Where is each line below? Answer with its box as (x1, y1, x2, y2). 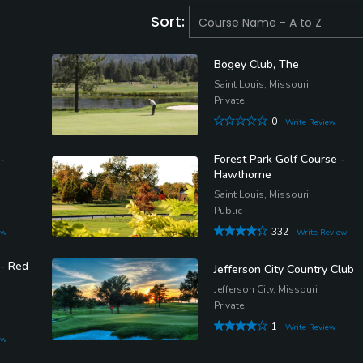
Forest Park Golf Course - (214, 152, 345, 167)
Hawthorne (214, 167, 271, 182)
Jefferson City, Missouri (214, 282, 318, 296)
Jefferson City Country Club (214, 261, 354, 277)
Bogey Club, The (214, 57, 299, 73)
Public (214, 204, 242, 217)
